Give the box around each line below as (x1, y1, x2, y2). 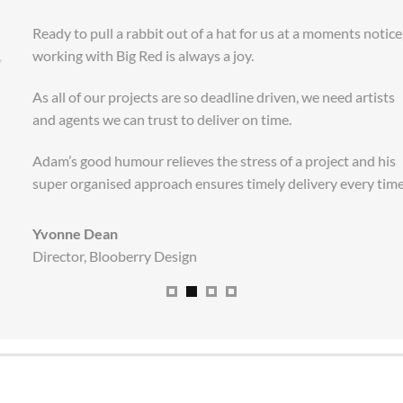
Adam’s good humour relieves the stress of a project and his (13, 151, 377, 169)
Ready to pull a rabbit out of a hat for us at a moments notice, (13, 24, 386, 42)
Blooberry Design (70, 246, 178, 264)
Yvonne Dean (13, 224, 99, 242)
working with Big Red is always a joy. (13, 47, 235, 65)
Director (13, 246, 65, 264)
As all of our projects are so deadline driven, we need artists (13, 87, 376, 105)
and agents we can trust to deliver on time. (13, 110, 273, 128)
